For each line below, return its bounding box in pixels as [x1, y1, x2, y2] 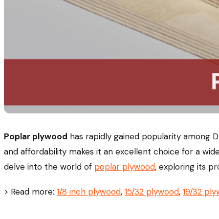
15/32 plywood [125, 186, 179, 197]
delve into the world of [4, 161, 94, 173]
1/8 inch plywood [57, 186, 121, 197]
